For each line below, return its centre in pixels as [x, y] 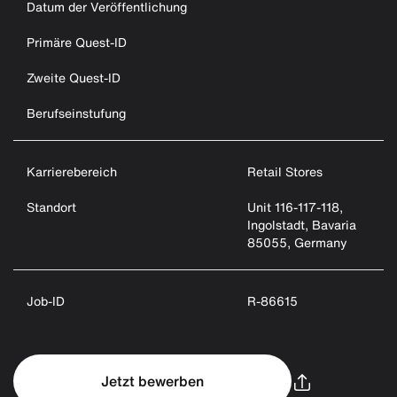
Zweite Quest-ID [74, 78]
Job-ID [46, 301]
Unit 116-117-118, [296, 207]
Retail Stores [285, 171]
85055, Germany [298, 242]
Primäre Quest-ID [77, 42]
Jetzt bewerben [152, 381]
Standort [51, 207]
